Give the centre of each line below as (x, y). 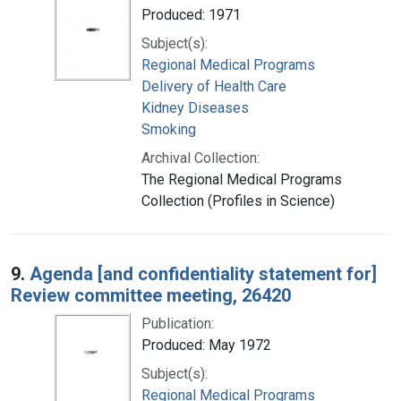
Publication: (178, 323)
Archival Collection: (200, 158)
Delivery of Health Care (214, 86)
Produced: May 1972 (206, 345)
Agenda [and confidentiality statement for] (203, 273)
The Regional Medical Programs (242, 179)
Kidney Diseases (195, 107)
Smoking (169, 129)
